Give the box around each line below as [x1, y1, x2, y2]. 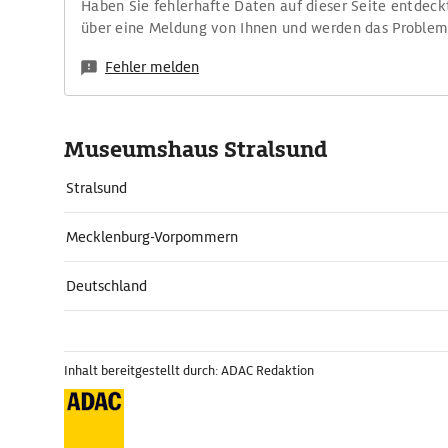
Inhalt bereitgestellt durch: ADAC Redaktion [64, 362, 314, 379]
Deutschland [66, 277, 147, 295]
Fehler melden [105, 58, 199, 76]
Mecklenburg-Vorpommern [66, 228, 238, 246]
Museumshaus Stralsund [64, 135, 327, 164]
